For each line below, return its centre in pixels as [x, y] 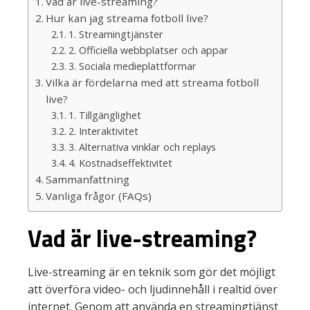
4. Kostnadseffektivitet [120, 163]
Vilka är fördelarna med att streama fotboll [153, 82]
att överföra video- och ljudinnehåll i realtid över [153, 289]
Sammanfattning [88, 179]
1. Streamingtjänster [116, 34]
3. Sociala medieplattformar [132, 66]
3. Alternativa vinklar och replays [142, 147]
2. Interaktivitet [103, 131]
